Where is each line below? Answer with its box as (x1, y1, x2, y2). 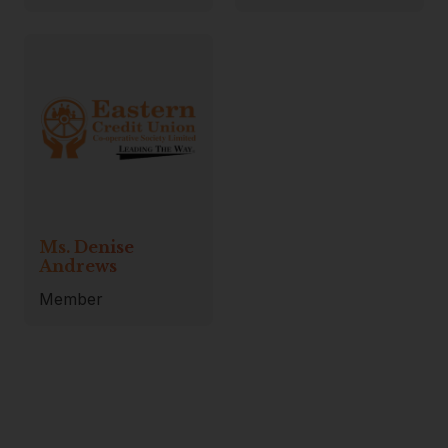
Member (39, 289, 104, 310)
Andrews (39, 256, 118, 277)
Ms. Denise (39, 237, 135, 258)
